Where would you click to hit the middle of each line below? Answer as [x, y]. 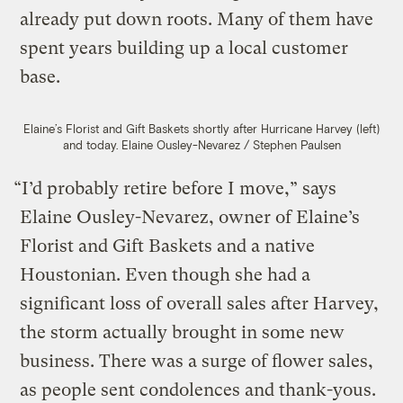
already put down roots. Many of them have [197, 20]
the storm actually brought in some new [183, 333]
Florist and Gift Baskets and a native [168, 246]
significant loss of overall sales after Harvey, [200, 304]
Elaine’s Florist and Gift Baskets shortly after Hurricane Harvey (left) [201, 129]
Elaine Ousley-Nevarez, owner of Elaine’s [190, 218]
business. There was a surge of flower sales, [197, 362]
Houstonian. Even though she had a [166, 275]
